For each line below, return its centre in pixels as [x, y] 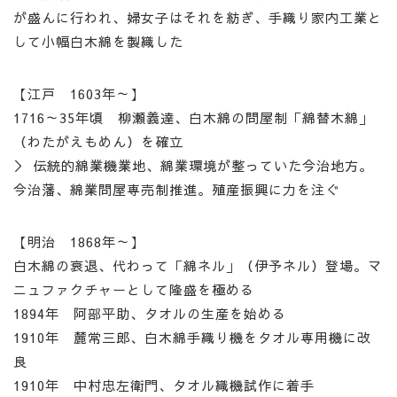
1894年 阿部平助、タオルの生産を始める [150, 314]
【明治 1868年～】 [79, 242]
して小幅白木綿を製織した [98, 42]
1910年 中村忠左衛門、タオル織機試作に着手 [164, 385]
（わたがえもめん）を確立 [98, 142]
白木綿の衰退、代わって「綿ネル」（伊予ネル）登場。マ [198, 266]
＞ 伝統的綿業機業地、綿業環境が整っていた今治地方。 [193, 166]
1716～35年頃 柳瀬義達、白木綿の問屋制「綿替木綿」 [193, 118]
